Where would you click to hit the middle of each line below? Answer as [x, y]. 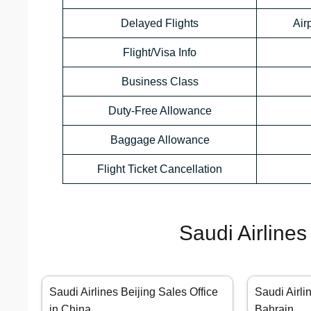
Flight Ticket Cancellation [160, 169]
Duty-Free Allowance [160, 111]
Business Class [160, 82]
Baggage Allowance [160, 140]
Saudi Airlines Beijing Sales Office [134, 292]
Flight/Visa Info [160, 53]
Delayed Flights [160, 24]
